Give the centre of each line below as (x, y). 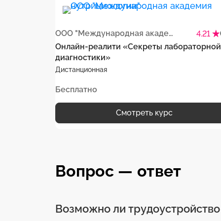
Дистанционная (81, 69)
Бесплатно (76, 89)
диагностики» (83, 58)
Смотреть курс (144, 112)
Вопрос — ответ (118, 171)
